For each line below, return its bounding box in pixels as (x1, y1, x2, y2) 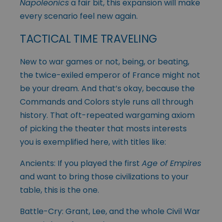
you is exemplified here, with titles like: (20, 136, 166, 148)
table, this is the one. (20, 184, 99, 196)
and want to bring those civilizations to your (20, 171, 189, 183)
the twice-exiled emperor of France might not (20, 69, 200, 81)
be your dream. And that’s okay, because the (20, 83, 195, 95)
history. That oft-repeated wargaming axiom (20, 110, 195, 121)
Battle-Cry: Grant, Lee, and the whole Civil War (20, 206, 200, 218)
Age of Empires (142, 158, 201, 169)
